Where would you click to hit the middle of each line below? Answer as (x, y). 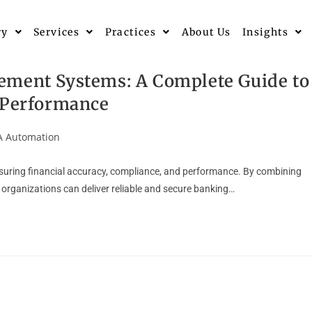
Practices (131, 32)
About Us (206, 32)
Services (56, 32)
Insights (265, 32)
